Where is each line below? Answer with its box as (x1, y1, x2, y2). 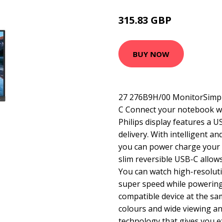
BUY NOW (133, 49, 169, 59)
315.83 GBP (118, 13, 174, 27)
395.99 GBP (174, 17, 206, 26)
